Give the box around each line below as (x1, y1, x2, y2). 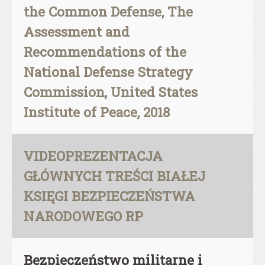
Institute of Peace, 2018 (24, 103, 170, 121)
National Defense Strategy (24, 63, 193, 80)
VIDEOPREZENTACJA (24, 147, 163, 164)
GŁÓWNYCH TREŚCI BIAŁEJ (24, 167, 205, 185)
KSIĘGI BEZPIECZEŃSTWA (24, 187, 195, 205)
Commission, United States (24, 83, 198, 101)
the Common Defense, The (24, 2, 193, 20)
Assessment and (24, 22, 130, 40)
